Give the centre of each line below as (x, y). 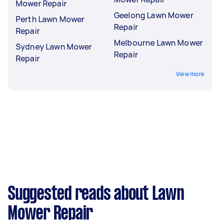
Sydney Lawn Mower (54, 46)
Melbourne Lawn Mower (158, 42)
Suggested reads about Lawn (96, 194)
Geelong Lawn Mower (154, 15)
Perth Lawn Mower (50, 19)
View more (190, 74)
